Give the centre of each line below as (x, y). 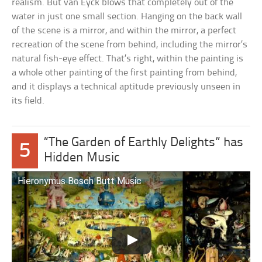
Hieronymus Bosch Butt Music (80, 181)
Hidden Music (82, 158)
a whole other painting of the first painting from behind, (125, 73)
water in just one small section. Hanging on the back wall (127, 17)
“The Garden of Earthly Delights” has (143, 143)
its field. (28, 101)
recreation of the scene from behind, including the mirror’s (130, 45)
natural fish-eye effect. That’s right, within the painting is (128, 59)
